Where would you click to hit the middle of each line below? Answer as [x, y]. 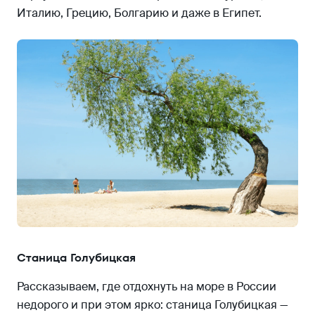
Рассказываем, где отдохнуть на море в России [147, 286]
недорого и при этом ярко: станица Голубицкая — [153, 304]
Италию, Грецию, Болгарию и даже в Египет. [139, 13]
